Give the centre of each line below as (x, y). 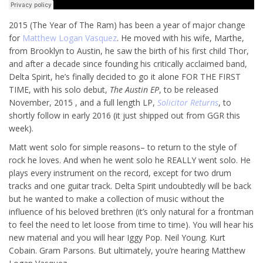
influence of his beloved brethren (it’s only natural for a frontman (131, 211)
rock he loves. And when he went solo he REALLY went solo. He (130, 160)
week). (21, 128)
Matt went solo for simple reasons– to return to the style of (123, 147)
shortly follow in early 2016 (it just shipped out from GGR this (124, 115)
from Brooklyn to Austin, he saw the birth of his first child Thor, (129, 50)
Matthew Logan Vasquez (70, 38)
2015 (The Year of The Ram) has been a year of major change (127, 25)
